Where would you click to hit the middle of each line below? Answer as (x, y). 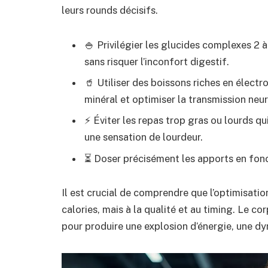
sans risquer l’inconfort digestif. (157, 61)
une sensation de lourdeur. (144, 137)
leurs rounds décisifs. (110, 10)
